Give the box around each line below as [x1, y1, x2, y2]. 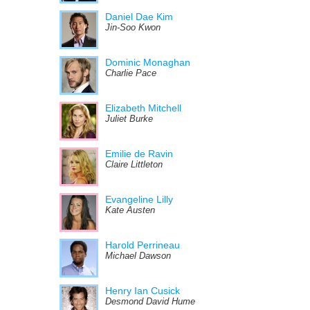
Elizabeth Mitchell [105, 102, 181, 113]
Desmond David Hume [105, 297, 195, 307]
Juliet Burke [105, 114, 153, 124]
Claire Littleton [105, 160, 163, 170]
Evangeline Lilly [105, 194, 173, 205]
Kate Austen [105, 206, 155, 215]
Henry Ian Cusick [105, 285, 180, 296]
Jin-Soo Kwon [105, 23, 161, 33]
